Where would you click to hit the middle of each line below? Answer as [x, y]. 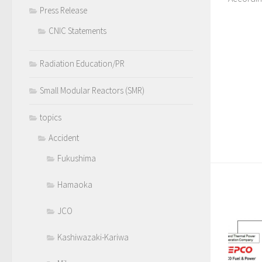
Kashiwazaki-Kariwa [93, 237]
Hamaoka [75, 185]
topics [51, 117]
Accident [64, 138]
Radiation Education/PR [82, 63]
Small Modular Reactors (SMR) [92, 90]
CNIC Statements [77, 31]
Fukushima [77, 158]
